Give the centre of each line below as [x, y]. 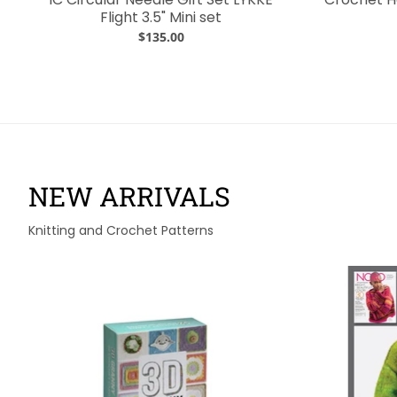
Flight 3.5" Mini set [161, 17]
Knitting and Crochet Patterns [121, 230]
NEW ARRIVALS [129, 196]
